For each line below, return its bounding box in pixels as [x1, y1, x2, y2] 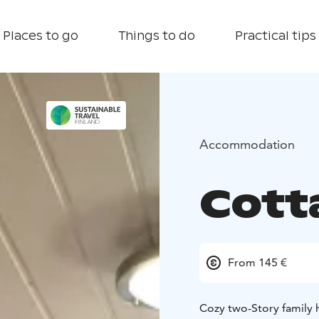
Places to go [3, 28, 78, 43]
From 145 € [228, 256, 287, 270]
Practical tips [235, 28, 316, 43]
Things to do [118, 28, 195, 43]
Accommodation [199, 135, 295, 152]
